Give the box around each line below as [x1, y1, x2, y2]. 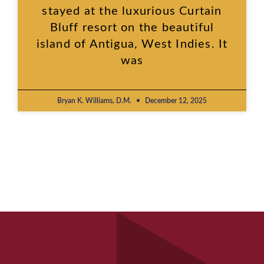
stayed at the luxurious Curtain [42, 5, 222, 17]
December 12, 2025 [143, 97, 207, 104]
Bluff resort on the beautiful [49, 21, 214, 34]
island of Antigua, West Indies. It [36, 38, 228, 50]
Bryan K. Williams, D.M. [57, 97, 133, 104]
